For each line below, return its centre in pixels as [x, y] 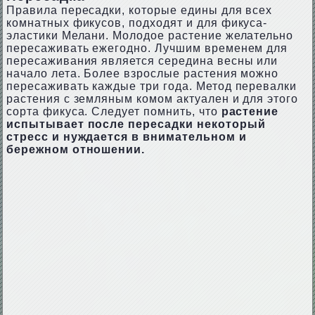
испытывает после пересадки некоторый [136, 124]
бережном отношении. [76, 149]
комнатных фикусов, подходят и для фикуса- [137, 23]
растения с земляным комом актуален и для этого [152, 99]
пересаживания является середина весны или [142, 61]
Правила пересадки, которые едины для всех [139, 10]
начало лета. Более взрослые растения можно [142, 73]
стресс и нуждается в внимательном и [126, 137]
